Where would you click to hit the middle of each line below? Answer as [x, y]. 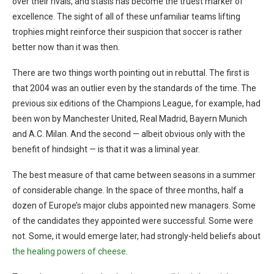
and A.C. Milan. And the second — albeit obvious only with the [129, 134]
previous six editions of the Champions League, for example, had [136, 104]
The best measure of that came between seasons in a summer [134, 175]
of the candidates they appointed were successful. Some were [133, 221]
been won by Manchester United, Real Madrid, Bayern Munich [130, 119]
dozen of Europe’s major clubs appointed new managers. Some [134, 206]
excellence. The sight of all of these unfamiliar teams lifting [126, 17]
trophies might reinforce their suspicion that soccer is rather [127, 32]
